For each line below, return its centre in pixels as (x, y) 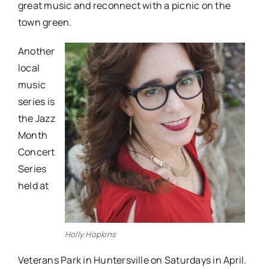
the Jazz (36, 118)
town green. (45, 22)
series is (36, 101)
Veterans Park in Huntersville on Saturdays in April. (132, 260)
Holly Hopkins (91, 234)
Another (36, 51)
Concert (36, 152)
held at (33, 185)
